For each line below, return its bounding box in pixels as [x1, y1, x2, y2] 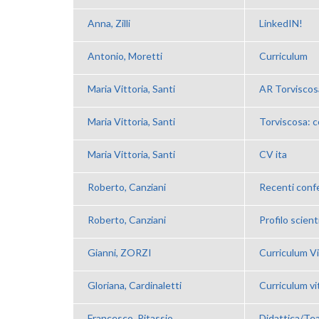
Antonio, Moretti [88, 49, 162, 62]
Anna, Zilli [88, 16, 130, 29]
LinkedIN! [259, 16, 303, 29]
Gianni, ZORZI [88, 246, 152, 258]
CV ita [259, 147, 287, 160]
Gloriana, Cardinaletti [88, 278, 182, 291]
